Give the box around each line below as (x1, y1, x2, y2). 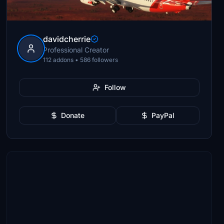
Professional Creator (43, 45, 109, 54)
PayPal (151, 111, 175, 119)
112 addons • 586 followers (43, 56, 118, 63)
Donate (61, 111, 85, 119)
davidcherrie (43, 34, 91, 44)
